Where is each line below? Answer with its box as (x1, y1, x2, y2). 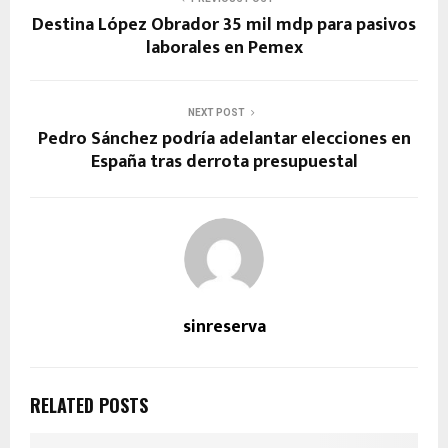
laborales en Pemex (145, 32, 303, 63)
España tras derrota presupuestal (90, 146, 358, 177)
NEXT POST (187, 106, 245, 118)
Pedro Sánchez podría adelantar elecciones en (37, 123, 411, 154)
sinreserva (182, 311, 266, 342)
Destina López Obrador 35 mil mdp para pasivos (32, 9, 416, 40)
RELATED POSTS (30, 391, 148, 418)
